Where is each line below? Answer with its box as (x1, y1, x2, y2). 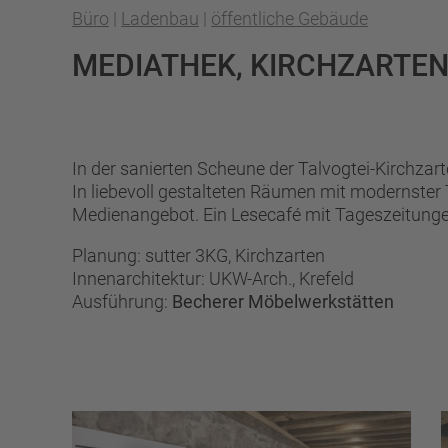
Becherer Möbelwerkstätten (172, 291, 394, 312)
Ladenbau (121, 8, 199, 29)
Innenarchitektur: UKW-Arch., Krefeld (72, 268, 354, 289)
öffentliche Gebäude (211, 8, 368, 29)
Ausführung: (72, 291, 172, 312)
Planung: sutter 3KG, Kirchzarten (72, 245, 325, 266)
